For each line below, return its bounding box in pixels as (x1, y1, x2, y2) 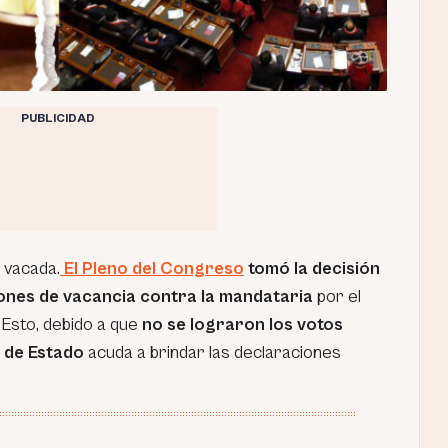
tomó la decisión (248, 258, 380, 279)
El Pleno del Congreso (60, 258, 244, 279)
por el (313, 286, 361, 307)
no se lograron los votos (142, 314, 343, 335)
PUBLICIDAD (20, 112, 95, 125)
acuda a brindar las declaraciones (84, 342, 341, 363)
